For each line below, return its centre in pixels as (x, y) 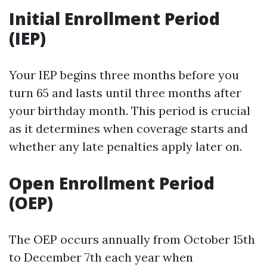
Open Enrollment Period (112, 183)
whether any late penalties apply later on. (125, 146)
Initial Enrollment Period (114, 18)
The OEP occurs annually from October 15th (132, 239)
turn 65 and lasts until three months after (125, 93)
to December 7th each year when (101, 257)
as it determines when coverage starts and (128, 128)
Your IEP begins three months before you (124, 75)
